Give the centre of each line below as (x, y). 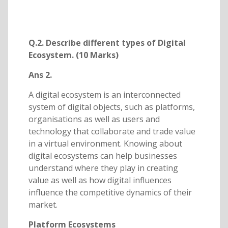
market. (43, 205)
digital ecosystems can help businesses (103, 156)
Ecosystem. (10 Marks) (73, 55)
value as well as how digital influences (100, 180)
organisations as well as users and (94, 119)
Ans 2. (40, 75)
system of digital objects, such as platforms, (111, 107)
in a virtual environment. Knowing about (105, 144)
